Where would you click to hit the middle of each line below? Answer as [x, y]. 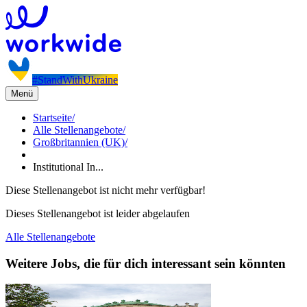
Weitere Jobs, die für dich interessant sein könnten [146, 263]
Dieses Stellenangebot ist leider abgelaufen [98, 213]
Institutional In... [68, 167]
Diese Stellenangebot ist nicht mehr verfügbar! [106, 190]
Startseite [52, 118]
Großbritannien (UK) [79, 142]
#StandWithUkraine [75, 80]
